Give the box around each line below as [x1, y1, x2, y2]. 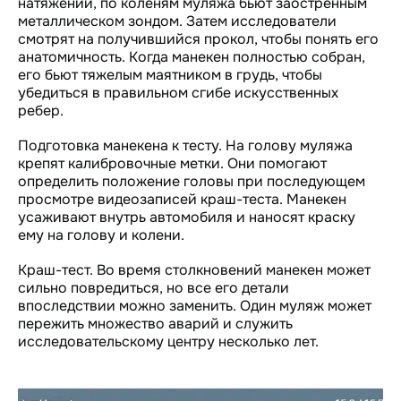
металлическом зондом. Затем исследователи [18, 11, 337, 30]
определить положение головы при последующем [18, 171, 365, 191]
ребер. [18, 100, 64, 120]
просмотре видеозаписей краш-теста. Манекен [18, 189, 346, 209]
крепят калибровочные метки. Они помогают [18, 153, 327, 173]
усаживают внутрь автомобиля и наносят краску [18, 207, 355, 226]
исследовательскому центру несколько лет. [18, 331, 319, 351]
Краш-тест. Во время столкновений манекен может [18, 260, 371, 279]
